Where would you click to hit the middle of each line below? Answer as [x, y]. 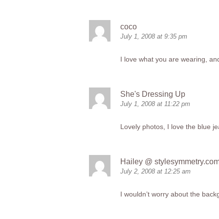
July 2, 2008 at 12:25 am [155, 171]
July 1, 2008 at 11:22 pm [155, 104]
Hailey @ [137, 162]
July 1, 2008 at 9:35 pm [154, 36]
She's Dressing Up [153, 94]
